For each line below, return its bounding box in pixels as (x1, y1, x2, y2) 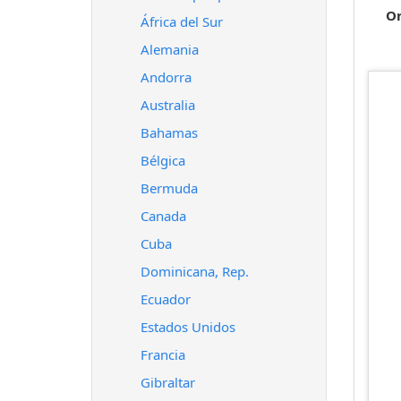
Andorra (141, 68, 192, 86)
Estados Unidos (141, 318, 235, 336)
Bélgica (141, 151, 185, 169)
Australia (141, 96, 195, 114)
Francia (141, 346, 185, 363)
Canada (141, 207, 186, 225)
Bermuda (141, 179, 198, 197)
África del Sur (141, 13, 223, 30)
